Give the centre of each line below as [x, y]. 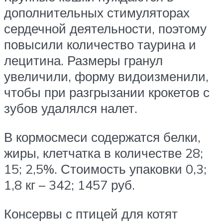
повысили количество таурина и [100, 45]
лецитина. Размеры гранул [83, 60]
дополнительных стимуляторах [97, 13]
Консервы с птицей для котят [91, 213]
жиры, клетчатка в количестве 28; [104, 153]
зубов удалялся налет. [71, 108]
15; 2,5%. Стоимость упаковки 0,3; [105, 169]
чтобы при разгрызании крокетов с [107, 92]
